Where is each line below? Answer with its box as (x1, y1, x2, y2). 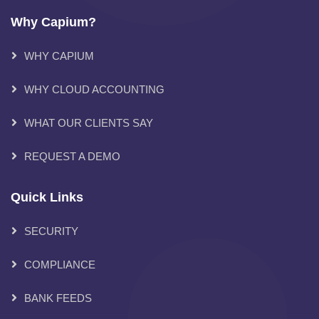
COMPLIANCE (24, 258, 95, 271)
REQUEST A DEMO (24, 150, 120, 162)
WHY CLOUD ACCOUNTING (24, 83, 164, 95)
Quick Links (11, 189, 83, 204)
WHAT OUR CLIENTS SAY (24, 116, 153, 129)
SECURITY (24, 224, 78, 237)
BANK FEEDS (24, 291, 92, 304)
